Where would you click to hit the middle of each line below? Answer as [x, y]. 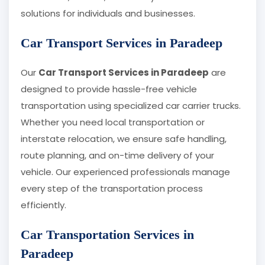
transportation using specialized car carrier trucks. [131, 106]
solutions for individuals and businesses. [108, 14]
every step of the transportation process [112, 189]
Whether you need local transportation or [113, 122]
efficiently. [43, 205]
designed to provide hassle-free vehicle [109, 89]
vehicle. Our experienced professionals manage [125, 172]
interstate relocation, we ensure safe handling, [124, 139]
